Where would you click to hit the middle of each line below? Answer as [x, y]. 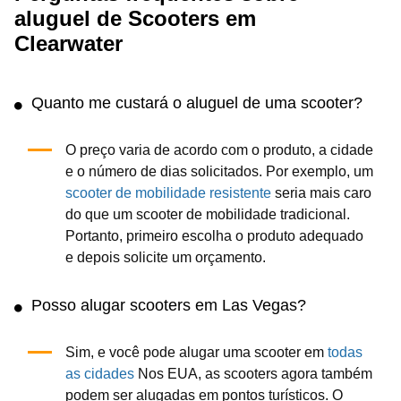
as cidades [99, 374]
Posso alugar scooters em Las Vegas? [169, 305]
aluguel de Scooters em [135, 18]
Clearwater [68, 43]
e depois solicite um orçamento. [165, 257]
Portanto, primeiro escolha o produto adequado [214, 236]
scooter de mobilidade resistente [170, 193]
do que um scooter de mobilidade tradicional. [207, 214]
